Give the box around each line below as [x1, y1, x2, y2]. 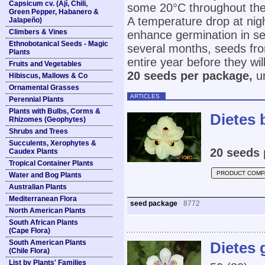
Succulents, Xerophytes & [9, 139, 96, 147]
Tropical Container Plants [9, 159, 93, 167]
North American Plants [9, 206, 86, 215]
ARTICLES [130, 92, 160, 99]
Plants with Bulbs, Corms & [9, 107, 101, 115]
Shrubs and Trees [9, 127, 68, 135]
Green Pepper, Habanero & [9, 8, 99, 16]
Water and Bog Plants [9, 171, 82, 179]
